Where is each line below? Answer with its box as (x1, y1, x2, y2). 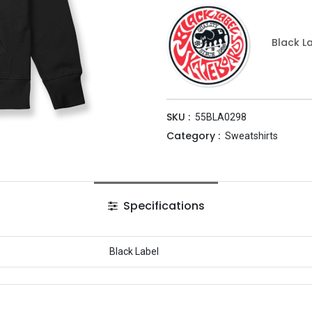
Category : (166, 129, 220, 143)
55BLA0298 (195, 111, 247, 123)
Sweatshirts (225, 130, 278, 142)
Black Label (109, 246, 159, 258)
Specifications (120, 198, 205, 214)
